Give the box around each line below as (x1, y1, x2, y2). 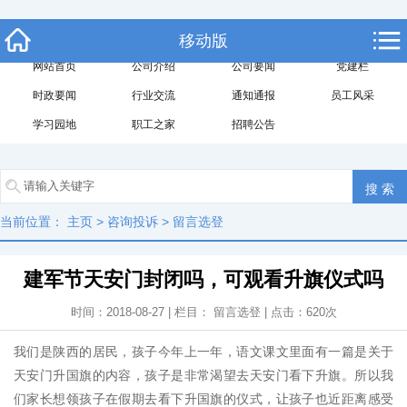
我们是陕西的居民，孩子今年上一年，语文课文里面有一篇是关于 (14, 344, 393, 359)
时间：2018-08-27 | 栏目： (70, 305, 213, 319)
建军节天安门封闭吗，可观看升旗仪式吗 (24, 268, 383, 291)
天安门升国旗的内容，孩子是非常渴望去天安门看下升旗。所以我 (14, 368, 393, 382)
